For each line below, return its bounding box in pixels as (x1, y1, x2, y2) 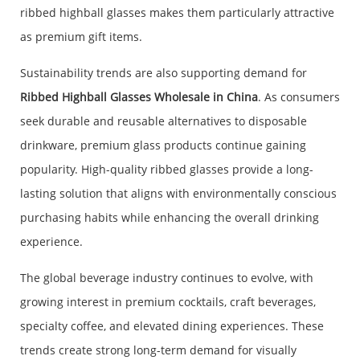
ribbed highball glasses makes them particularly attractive (20, 5, 334, 21)
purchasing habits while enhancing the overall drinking (20, 210, 319, 226)
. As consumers (258, 89, 340, 105)
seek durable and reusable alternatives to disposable (20, 113, 307, 129)
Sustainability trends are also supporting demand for (20, 65, 307, 81)
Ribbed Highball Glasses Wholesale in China (20, 89, 258, 105)
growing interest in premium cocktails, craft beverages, (20, 294, 316, 310)
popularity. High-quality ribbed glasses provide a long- (20, 162, 313, 178)
